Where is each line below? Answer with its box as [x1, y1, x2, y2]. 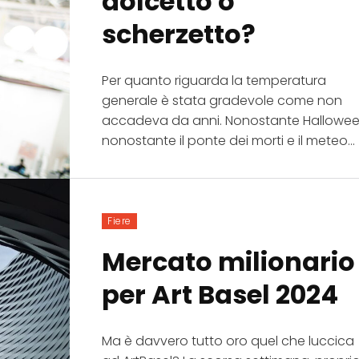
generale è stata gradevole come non [102, 91, 343, 110]
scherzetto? [102, 15, 256, 52]
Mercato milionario [102, 243, 356, 280]
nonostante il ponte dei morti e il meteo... [102, 131, 356, 150]
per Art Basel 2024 [102, 276, 339, 313]
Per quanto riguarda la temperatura [102, 71, 327, 90]
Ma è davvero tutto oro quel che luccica [102, 331, 355, 350]
